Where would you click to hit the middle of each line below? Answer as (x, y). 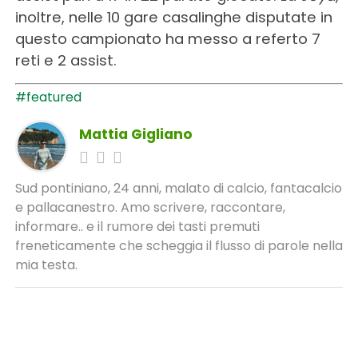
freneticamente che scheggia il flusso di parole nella (179, 245)
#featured (48, 97)
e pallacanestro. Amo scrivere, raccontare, (150, 207)
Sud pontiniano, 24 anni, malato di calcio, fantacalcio (178, 188)
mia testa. (46, 265)
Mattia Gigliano (135, 134)
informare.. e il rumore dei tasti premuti (137, 226)
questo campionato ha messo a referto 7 (167, 38)
